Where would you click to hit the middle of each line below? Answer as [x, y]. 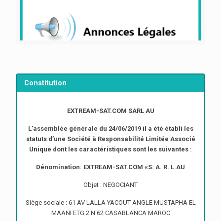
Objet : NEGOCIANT [110, 185]
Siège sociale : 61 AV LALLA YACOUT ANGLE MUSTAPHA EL [110, 203]
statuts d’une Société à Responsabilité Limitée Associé [110, 139]
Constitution [46, 83]
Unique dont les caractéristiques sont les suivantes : [110, 149]
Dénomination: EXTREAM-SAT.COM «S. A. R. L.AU [110, 167]
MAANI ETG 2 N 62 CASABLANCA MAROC [110, 213]
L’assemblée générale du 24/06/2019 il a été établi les [110, 129]
